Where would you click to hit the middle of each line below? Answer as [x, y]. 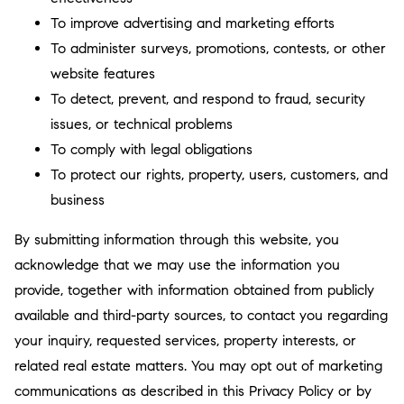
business [78, 200]
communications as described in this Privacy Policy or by [193, 391]
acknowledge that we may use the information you [177, 265]
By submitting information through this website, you [177, 239]
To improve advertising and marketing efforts [193, 23]
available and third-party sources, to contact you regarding [201, 315]
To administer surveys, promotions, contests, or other [218, 48]
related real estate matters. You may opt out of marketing [198, 366]
